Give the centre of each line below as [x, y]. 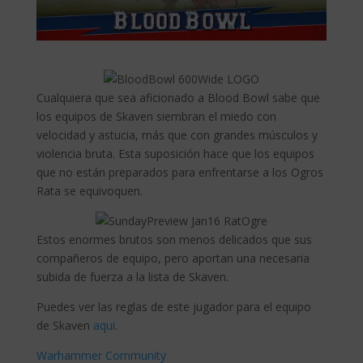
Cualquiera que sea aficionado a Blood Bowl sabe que [178, 98]
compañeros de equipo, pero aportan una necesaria [173, 258]
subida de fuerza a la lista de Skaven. [132, 277]
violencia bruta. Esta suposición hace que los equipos [175, 154]
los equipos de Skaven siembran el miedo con [156, 117]
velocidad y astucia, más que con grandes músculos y [177, 135]
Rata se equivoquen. [89, 191]
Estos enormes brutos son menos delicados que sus [174, 240]
